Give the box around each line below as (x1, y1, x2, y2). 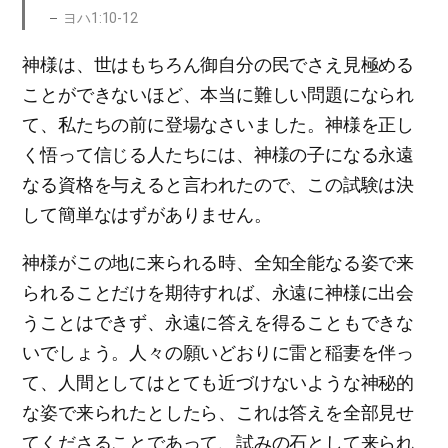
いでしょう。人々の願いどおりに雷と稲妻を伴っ (22, 342, 414, 363)
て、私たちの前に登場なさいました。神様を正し (22, 114, 414, 135)
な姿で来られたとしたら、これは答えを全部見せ (22, 402, 414, 423)
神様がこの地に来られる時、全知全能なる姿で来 (22, 252, 414, 273)
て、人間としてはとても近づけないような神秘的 (22, 372, 414, 393)
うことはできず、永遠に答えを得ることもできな (22, 312, 414, 333)
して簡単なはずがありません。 (22, 204, 272, 225)
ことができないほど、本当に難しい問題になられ (22, 84, 414, 105)
